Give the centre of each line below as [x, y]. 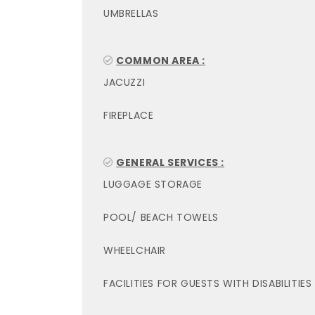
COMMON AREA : [161, 60]
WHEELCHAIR [135, 250]
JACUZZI [124, 82]
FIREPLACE [129, 115]
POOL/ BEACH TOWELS [161, 217]
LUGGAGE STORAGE [153, 184]
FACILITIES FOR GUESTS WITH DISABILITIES [208, 283]
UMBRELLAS [131, 13]
